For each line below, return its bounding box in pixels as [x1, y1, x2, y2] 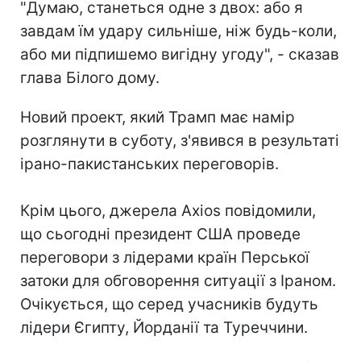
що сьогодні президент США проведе [20, 224, 301, 243]
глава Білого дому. [20, 68, 160, 87]
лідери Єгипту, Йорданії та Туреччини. [20, 317, 308, 337]
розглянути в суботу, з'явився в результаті [20, 131, 339, 150]
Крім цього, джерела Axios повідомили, [20, 201, 316, 220]
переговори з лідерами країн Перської [20, 247, 309, 267]
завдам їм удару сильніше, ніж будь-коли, [20, 21, 337, 40]
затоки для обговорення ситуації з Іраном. [20, 271, 336, 290]
